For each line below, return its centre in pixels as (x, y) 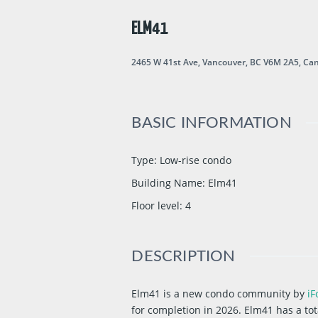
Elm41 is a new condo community (213, 294)
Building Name (167, 183)
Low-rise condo (196, 160)
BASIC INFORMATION (212, 123)
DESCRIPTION (183, 257)
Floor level (156, 206)
